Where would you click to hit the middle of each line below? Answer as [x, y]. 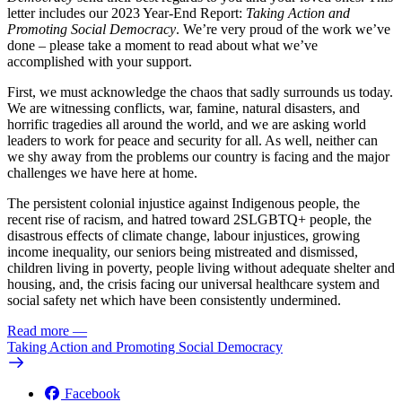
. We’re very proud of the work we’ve [283, 29]
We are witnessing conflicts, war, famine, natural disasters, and [184, 108]
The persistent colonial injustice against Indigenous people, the [184, 203]
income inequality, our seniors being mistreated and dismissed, [183, 251]
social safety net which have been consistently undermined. [174, 300]
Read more [38, 330]
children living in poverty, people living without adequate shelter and [201, 267]
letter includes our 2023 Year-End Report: [127, 13]
